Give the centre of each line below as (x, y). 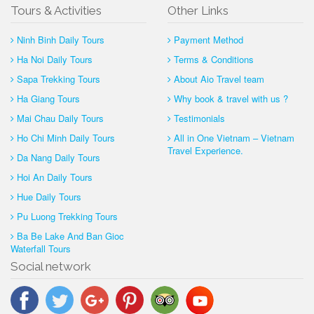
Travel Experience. (205, 150)
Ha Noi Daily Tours (55, 59)
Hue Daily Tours (49, 196)
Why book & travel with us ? (231, 98)
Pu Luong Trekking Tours (67, 216)
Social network (51, 266)
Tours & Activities (56, 10)
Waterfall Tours (41, 248)
